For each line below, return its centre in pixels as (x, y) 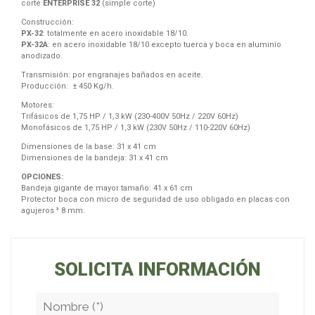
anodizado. (42, 56)
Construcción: (47, 22)
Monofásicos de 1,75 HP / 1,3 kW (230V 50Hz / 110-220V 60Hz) (136, 128)
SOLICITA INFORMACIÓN (157, 269)
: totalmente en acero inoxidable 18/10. (116, 33)
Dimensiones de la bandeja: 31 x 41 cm (95, 158)
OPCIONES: (42, 177)
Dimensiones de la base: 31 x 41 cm (89, 147)
